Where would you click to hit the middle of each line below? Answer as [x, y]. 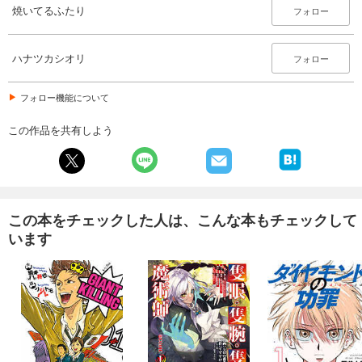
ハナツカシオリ [49, 57]
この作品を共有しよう [61, 129]
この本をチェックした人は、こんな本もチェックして [183, 219]
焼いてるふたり [49, 10]
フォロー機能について [65, 97]
